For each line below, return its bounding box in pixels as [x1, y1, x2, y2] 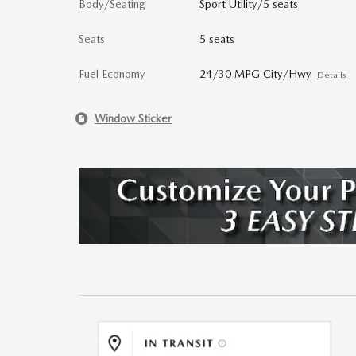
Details [316, 70, 346, 80]
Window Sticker [95, 111, 172, 125]
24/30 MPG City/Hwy [199, 68, 311, 80]
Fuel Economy [79, 68, 145, 80]
